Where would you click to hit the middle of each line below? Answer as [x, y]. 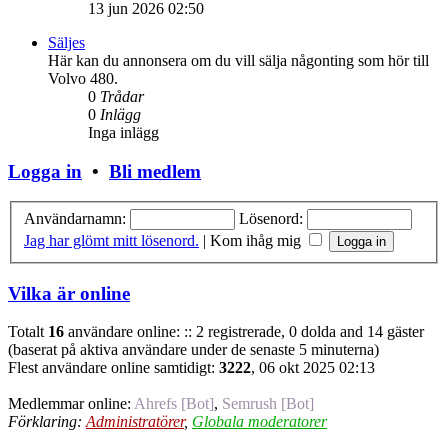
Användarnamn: [75, 218]
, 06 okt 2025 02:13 [313, 368]
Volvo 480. [83, 78]
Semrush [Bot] [268, 404]
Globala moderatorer [259, 422]
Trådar [122, 96]
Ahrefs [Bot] [174, 404]
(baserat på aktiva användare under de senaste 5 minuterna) [193, 350]
